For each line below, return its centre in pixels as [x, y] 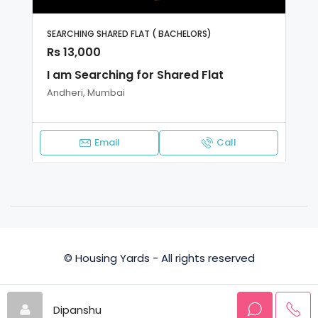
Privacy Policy [93, 290]
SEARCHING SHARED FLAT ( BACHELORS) [129, 33]
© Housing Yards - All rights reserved [159, 258]
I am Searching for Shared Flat [135, 75]
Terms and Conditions [201, 290]
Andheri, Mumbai [86, 92]
